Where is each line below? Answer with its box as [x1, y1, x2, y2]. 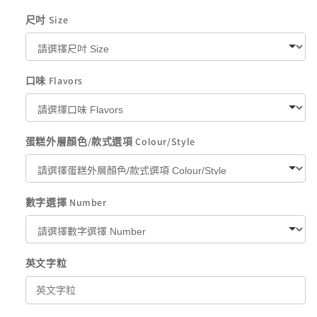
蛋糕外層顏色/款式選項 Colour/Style [25, 135, 195, 149]
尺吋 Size [25, 13, 69, 27]
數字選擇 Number [25, 196, 107, 209]
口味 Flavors [25, 74, 83, 88]
